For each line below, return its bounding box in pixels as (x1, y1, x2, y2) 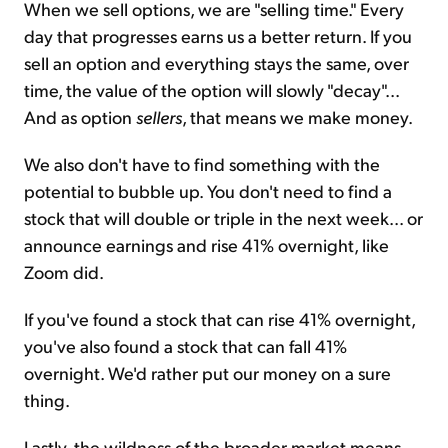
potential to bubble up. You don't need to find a (24, 178, 392, 202)
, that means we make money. (182, 104, 413, 128)
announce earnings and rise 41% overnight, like (24, 232, 389, 256)
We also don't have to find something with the (24, 151, 380, 175)
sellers (136, 104, 182, 128)
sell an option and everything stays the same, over (24, 50, 409, 74)
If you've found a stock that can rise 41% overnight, (24, 306, 415, 330)
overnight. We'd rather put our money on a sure (24, 360, 391, 384)
